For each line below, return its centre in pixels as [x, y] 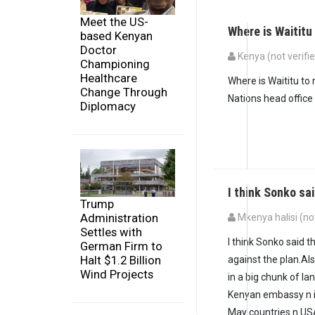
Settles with [111, 232]
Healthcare [109, 78]
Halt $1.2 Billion [121, 260]
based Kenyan [116, 36]
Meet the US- [114, 22]
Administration [119, 218]
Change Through [124, 92]
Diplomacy [108, 107]
